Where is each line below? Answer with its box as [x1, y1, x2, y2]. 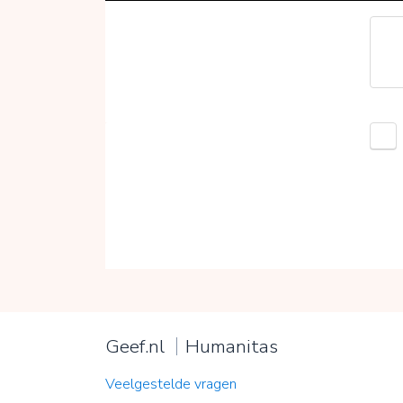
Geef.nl [105, 333, 165, 359]
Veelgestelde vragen [105, 373, 237, 394]
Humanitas [184, 333, 278, 359]
